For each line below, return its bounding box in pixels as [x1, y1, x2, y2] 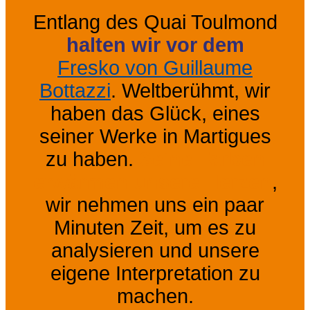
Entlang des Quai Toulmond [33, 10, 277, 33]
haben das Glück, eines [50, 102, 260, 125]
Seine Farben [138, 147, 265, 170]
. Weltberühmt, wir [111, 79, 271, 102]
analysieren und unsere [51, 239, 259, 262]
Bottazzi [39, 79, 111, 102]
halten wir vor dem [66, 33, 244, 56]
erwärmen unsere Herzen [33, 170, 272, 193]
